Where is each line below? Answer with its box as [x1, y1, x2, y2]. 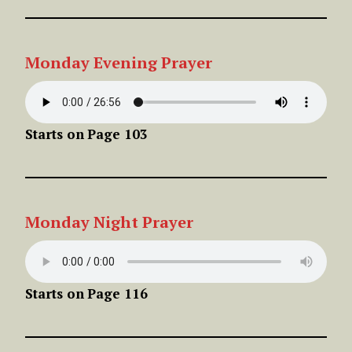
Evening [93, 51, 157, 73]
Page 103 [87, 124, 148, 143]
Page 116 [87, 284, 148, 302]
